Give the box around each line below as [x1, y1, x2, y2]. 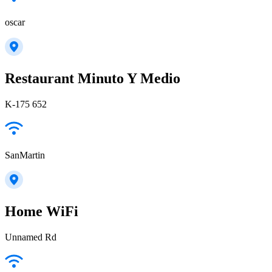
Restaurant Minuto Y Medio [5, 70, 180, 87]
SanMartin [5, 150, 45, 161]
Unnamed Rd [5, 232, 56, 243]
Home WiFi [5, 203, 78, 220]
